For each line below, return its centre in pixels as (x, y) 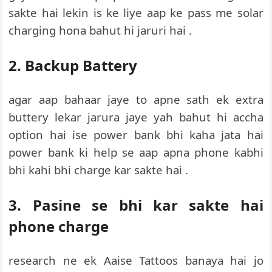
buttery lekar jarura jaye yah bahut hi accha (136, 117)
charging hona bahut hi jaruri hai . (100, 30)
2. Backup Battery (73, 65)
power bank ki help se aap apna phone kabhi (136, 152)
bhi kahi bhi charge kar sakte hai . (99, 170)
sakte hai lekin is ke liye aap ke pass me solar (136, 12)
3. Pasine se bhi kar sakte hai (136, 205)
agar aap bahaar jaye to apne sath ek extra (136, 99)
